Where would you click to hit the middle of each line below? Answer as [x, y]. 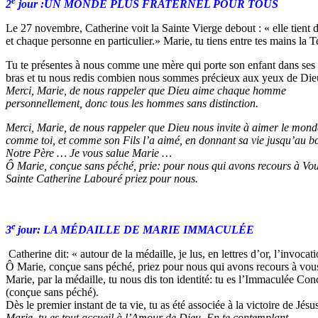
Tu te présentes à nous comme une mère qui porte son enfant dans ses [160, 65]
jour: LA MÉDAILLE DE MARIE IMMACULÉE [136, 230]
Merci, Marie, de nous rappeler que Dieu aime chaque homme [146, 91]
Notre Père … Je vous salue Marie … [89, 153]
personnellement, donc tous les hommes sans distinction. [132, 104]
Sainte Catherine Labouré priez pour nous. [102, 179]
